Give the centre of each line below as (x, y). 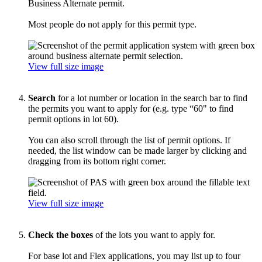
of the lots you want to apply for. (154, 235)
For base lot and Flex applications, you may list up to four (134, 256)
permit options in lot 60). (73, 119)
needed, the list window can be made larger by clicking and (137, 150)
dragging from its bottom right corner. (97, 161)
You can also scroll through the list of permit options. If (129, 140)
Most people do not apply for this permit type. (112, 24)
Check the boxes (61, 235)
